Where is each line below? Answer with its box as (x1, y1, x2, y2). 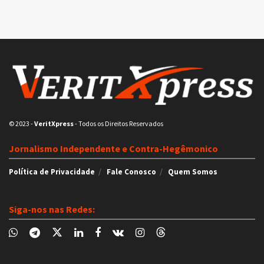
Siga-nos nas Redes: (9, 203, 95, 216)
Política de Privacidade (9, 167, 95, 177)
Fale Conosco (107, 167, 156, 177)
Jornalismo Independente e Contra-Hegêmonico (9, 143, 218, 155)
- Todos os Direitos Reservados (74, 119, 163, 128)
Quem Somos (168, 167, 217, 177)
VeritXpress (33, 119, 74, 128)
